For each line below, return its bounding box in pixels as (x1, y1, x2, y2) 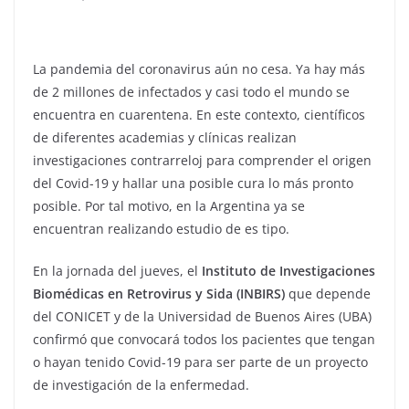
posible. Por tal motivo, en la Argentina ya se (33, 197, 305, 215)
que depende (288, 285, 371, 303)
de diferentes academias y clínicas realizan (33, 129, 297, 147)
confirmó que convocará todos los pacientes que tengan (33, 330, 375, 349)
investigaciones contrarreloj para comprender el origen (33, 152, 372, 170)
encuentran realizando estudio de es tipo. (33, 220, 289, 238)
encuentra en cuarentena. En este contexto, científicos (33, 106, 365, 124)
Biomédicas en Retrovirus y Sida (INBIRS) (33, 285, 288, 303)
